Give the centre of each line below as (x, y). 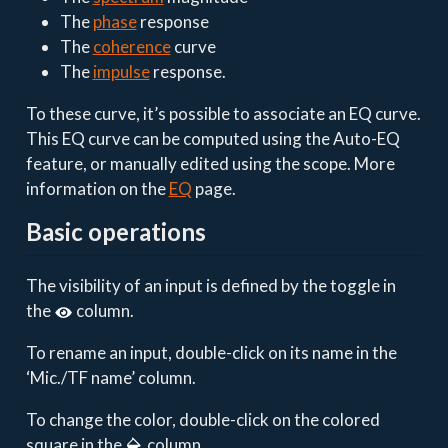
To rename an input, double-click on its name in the (211, 352)
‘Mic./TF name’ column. (110, 377)
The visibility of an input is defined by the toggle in (210, 285)
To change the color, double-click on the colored (202, 419)
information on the (97, 189)
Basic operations (115, 232)
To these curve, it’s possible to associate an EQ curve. (223, 114)
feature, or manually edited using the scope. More (210, 164)
